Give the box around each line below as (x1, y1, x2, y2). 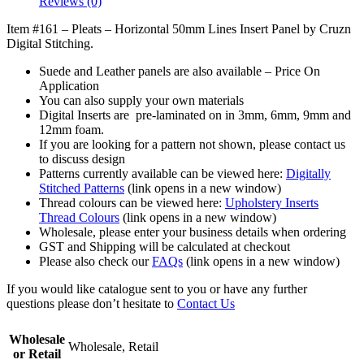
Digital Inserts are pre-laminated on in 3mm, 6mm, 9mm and (39, 107, 351, 122)
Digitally (286, 166, 331, 180)
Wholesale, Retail (68, 339, 158, 353)
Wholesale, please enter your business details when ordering (39, 224, 346, 239)
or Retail (13, 346, 61, 361)
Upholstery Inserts (225, 195, 318, 210)
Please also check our (39, 253, 152, 268)
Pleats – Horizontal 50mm (71, 21, 205, 36)
